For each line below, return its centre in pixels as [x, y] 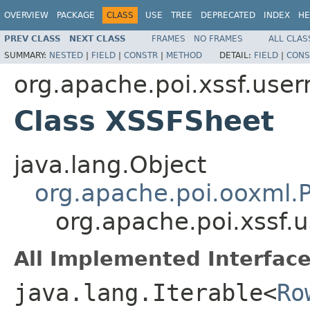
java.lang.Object [110, 164]
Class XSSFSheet [144, 121]
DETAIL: [237, 55]
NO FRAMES [218, 38]
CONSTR [141, 55]
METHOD [184, 55]
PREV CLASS [33, 38]
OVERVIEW [26, 15]
